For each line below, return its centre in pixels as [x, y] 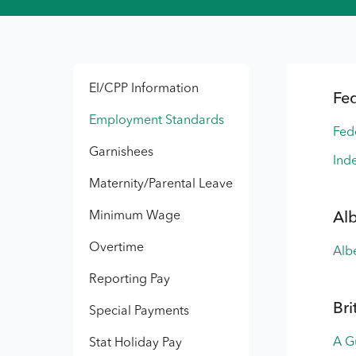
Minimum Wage [135, 216]
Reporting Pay [130, 280]
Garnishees [121, 153]
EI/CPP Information [144, 89]
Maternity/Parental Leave [161, 184]
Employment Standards [157, 121]
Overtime [116, 248]
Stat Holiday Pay [135, 343]
